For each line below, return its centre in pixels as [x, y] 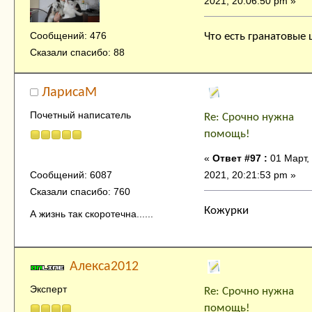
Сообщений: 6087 [71, 175]
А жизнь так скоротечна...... [91, 213]
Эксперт [48, 289]
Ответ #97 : [240, 158]
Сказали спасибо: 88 [77, 52]
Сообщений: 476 [68, 35]
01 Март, [288, 158]
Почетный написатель [80, 115]
